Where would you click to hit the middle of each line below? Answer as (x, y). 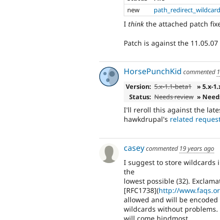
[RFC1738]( (141, 191)
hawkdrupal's (147, 119)
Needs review (174, 96)
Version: (138, 86)
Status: (140, 96)
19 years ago (197, 148)
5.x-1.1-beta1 (173, 86)
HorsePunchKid (153, 71)
